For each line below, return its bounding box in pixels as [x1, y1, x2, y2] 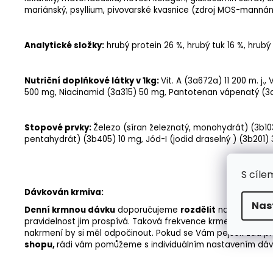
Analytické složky [24, 40, 102, 52]
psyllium [70, 4, 103, 16]
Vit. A [161, 75, 182, 87]
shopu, [24, 239, 57, 251]
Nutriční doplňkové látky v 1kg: [24, 75, 161, 87]
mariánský [24, 4, 66, 16]
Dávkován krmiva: [24, 186, 104, 199]
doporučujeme [115, 204, 180, 216]
